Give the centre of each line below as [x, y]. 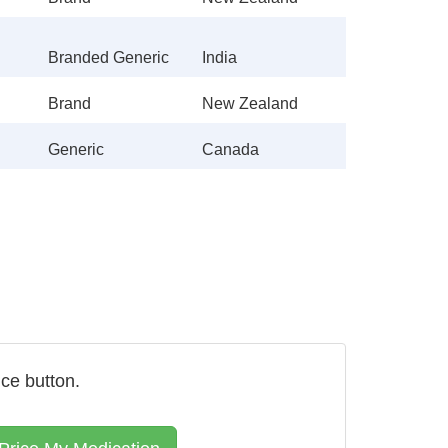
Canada [230, 149]
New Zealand [250, 103]
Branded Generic [108, 57]
